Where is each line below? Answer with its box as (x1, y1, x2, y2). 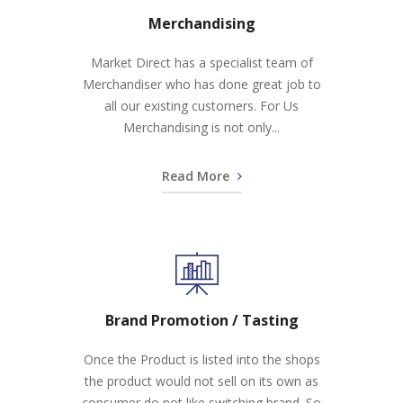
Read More (161, 167, 233, 184)
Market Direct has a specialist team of (90, 54, 313, 71)
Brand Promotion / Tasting (104, 310, 299, 330)
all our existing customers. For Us (104, 97, 299, 114)
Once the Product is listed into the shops (83, 351, 320, 368)
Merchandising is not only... (123, 119, 280, 136)
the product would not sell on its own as (85, 372, 318, 390)
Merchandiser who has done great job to (82, 76, 321, 93)
